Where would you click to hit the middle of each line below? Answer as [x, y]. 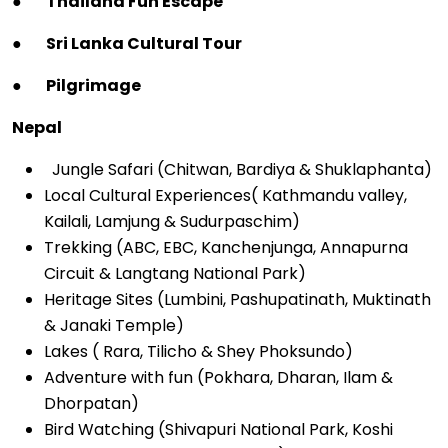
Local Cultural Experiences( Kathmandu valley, [225, 195]
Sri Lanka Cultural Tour [144, 43]
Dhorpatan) [91, 403]
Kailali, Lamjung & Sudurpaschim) [172, 221]
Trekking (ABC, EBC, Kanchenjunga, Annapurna [226, 247]
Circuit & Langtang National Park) [175, 273]
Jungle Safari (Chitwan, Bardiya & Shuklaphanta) [238, 169]
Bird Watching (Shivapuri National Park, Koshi [218, 429]
